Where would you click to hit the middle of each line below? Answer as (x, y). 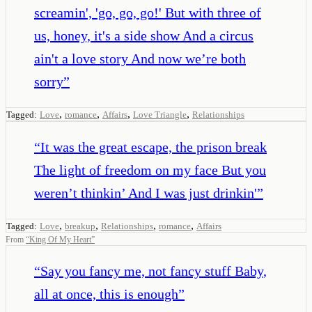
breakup (80, 226)
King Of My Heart (60, 239)
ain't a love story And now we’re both (140, 58)
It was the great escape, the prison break (154, 147)
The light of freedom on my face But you (150, 170)
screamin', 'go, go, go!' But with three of (148, 12)
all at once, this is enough (106, 294)
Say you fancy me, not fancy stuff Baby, (154, 271)
